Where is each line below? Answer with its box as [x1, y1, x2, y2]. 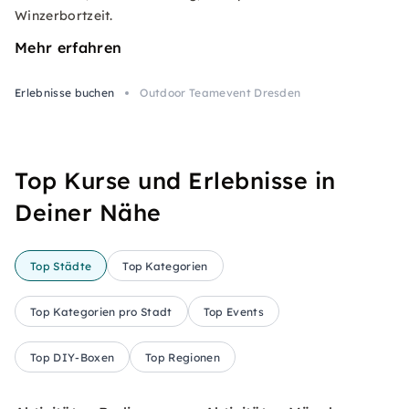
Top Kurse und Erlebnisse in [15, 166, 336, 194]
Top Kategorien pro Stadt [30, 304, 173, 319]
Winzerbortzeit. [15, 7, 113, 24]
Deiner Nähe [15, 198, 162, 226]
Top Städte [30, 258, 92, 273]
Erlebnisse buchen [15, 86, 115, 100]
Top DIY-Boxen [30, 350, 115, 364]
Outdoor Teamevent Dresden [140, 86, 301, 100]
